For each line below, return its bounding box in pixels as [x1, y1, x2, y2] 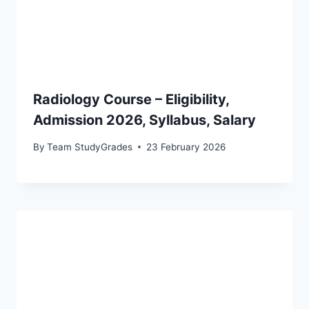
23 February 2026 [146, 141, 226, 152]
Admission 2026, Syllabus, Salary [33, 112, 256, 129]
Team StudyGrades [47, 141, 133, 152]
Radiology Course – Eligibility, [33, 91, 229, 108]
